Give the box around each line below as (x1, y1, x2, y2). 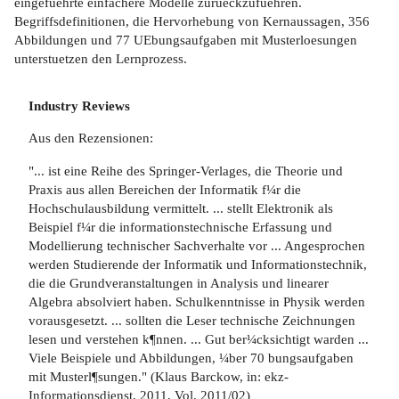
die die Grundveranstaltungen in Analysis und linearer (28, 274, 329, 290)
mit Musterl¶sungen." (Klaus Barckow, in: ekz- (28, 368, 289, 384)
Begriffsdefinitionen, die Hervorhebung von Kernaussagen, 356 (14, 12, 370, 28)
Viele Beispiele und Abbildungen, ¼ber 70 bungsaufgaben (28, 349, 354, 365)
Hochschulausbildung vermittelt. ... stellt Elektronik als (28, 199, 333, 216)
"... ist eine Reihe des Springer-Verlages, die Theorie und (28, 162, 343, 178)
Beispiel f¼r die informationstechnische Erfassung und (28, 218, 332, 234)
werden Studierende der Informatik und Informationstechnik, (28, 256, 367, 272)
